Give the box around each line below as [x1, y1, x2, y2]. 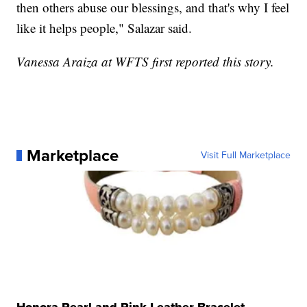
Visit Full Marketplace [200, 147, 291, 162]
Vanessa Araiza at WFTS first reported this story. [16, 52, 275, 70]
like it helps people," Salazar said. [16, 19, 193, 36]
